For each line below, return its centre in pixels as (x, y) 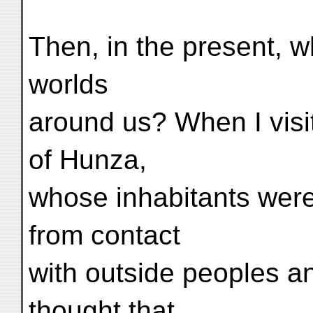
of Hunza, (88, 160)
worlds (68, 84)
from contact (104, 235)
